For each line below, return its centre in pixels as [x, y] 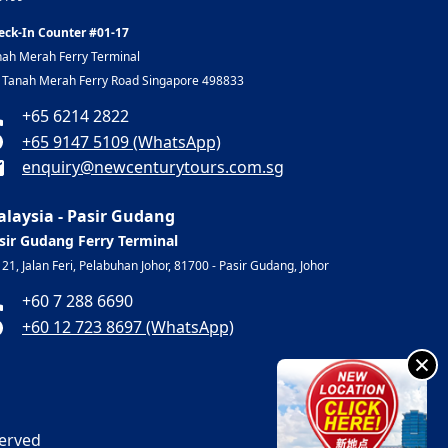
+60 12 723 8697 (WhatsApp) [128, 326]
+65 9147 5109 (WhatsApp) [121, 141]
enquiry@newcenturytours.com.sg [153, 167]
